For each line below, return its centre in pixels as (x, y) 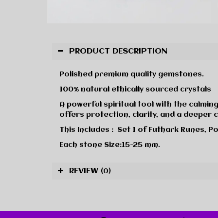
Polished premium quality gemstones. (132, 75)
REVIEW (85, 171)
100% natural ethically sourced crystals (135, 90)
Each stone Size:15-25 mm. (110, 145)
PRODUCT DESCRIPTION (118, 52)
